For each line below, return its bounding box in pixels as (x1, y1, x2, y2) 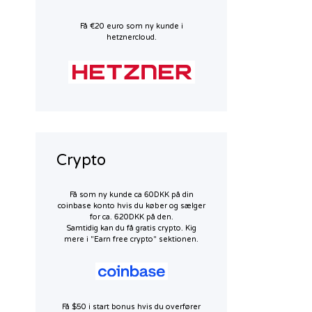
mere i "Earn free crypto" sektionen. (64, 235, 198, 244)
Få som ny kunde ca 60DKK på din (69, 190, 194, 200)
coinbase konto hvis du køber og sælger (57, 201, 205, 211)
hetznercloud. (106, 32, 157, 42)
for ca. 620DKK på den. (89, 212, 173, 222)
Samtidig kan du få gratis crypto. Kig (66, 224, 196, 233)
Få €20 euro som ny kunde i (79, 21, 183, 31)
